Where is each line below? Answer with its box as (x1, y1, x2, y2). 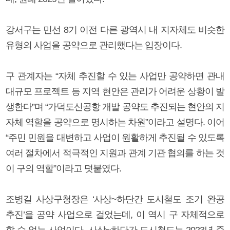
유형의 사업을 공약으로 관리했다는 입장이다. (6, 40, 184, 50)
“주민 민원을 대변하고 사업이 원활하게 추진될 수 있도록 (6, 132, 224, 143)
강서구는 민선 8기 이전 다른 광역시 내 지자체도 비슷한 (6, 24, 224, 35)
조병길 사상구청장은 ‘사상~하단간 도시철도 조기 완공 (6, 194, 224, 204)
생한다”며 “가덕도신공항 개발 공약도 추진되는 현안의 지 (6, 101, 224, 112)
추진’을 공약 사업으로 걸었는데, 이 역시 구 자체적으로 (6, 209, 224, 220)
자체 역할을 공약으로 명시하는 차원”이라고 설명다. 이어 (6, 117, 224, 127)
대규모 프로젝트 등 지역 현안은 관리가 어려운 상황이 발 (6, 86, 224, 97)
